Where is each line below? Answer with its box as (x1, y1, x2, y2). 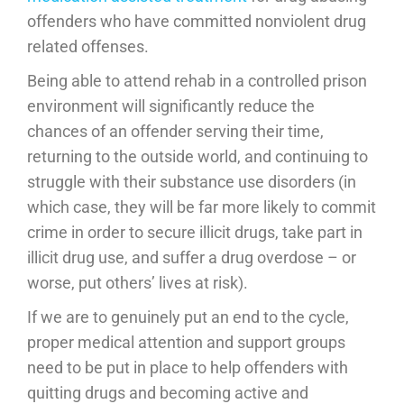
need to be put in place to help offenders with (27, 357, 348, 377)
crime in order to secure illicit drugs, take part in (27, 222, 363, 242)
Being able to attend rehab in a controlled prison (27, 70, 367, 90)
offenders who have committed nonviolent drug (27, 11, 366, 31)
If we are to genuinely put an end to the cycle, (27, 307, 349, 326)
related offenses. (27, 36, 149, 56)
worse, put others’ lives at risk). (27, 272, 248, 292)
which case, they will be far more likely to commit (27, 197, 376, 216)
